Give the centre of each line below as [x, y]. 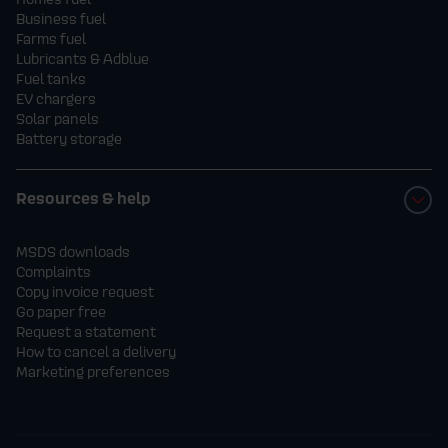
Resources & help [83, 197]
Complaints [53, 271]
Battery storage [69, 138]
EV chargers [56, 98]
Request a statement [86, 331]
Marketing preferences [93, 371]
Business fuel [61, 18]
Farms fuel [51, 38]
